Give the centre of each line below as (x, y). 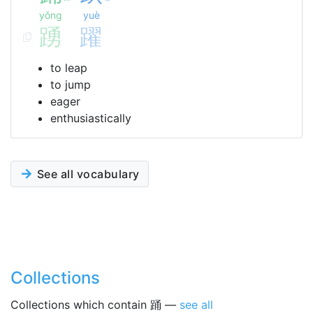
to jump (71, 85)
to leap (69, 68)
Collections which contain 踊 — (95, 305)
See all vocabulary (87, 174)
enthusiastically (91, 118)
